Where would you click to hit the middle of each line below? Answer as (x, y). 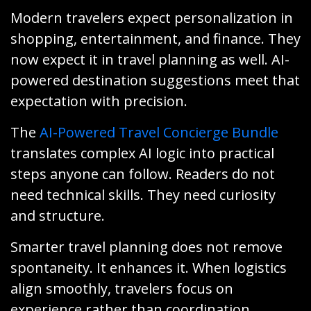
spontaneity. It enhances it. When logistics (149, 268)
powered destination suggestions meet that (155, 81)
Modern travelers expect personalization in (152, 18)
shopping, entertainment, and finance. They (155, 39)
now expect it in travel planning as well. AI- (150, 60)
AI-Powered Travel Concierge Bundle (159, 133)
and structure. (58, 216)
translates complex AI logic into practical (142, 153)
